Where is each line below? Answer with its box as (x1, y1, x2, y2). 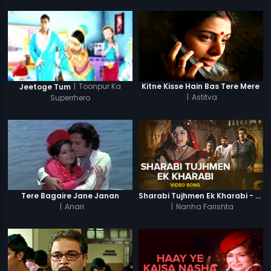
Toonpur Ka (79, 80, 122, 91)
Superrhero (50, 92, 91, 103)
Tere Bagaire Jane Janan (21, 190, 120, 201)
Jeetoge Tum (19, 81, 71, 92)
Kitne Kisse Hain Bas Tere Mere (142, 81, 260, 92)
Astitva (192, 92, 218, 103)
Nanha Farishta (175, 201, 233, 212)
